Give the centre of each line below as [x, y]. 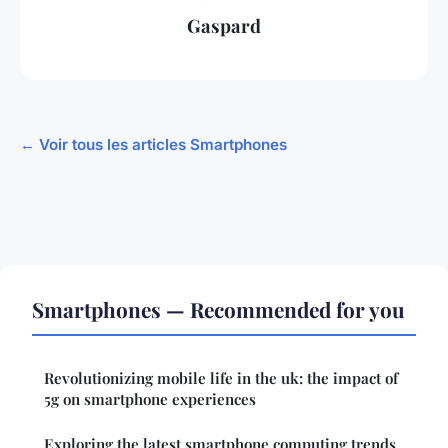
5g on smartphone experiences [150, 398]
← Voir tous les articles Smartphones [153, 144]
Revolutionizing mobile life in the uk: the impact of [221, 377]
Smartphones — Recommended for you [218, 308]
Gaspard [224, 26]
